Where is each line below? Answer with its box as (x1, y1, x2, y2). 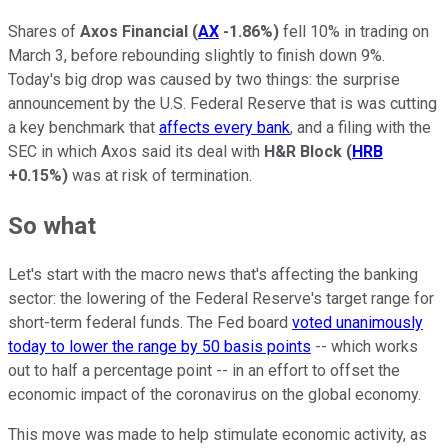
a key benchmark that (8, 117, 159, 137)
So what (8, 211, 96, 240)
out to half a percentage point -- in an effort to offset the (8, 361, 400, 381)
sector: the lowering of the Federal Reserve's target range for (8, 289, 434, 309)
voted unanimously (292, 313, 423, 333)
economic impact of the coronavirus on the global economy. (8, 385, 425, 405)
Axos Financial (80, 21, 192, 41)
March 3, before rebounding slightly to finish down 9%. (8, 45, 385, 65)
